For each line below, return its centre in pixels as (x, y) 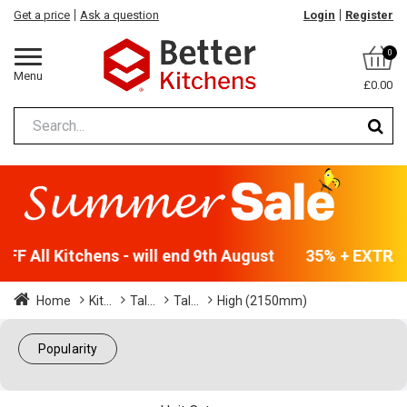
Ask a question (119, 15)
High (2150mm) (262, 301)
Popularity (68, 349)
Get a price (42, 15)
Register (369, 15)
